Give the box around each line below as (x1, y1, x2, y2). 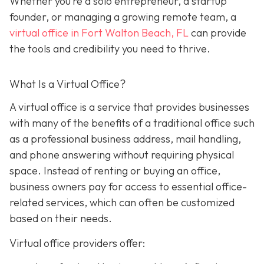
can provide (189, 25, 246, 39)
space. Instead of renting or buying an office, (9, 164, 220, 178)
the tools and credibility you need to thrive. (9, 41, 210, 55)
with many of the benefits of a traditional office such (9, 116, 255, 130)
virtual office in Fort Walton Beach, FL (9, 25, 189, 39)
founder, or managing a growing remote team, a (9, 9, 236, 24)
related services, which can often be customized (9, 196, 235, 210)
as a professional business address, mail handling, (9, 132, 241, 146)
